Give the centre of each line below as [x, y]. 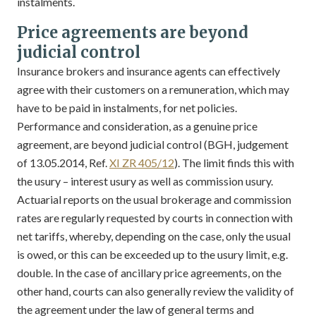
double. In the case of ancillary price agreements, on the [149, 273]
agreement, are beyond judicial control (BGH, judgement [153, 144]
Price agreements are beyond [133, 32]
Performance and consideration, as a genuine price [137, 126]
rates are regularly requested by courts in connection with [155, 218]
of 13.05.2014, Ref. [63, 163]
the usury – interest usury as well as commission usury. [145, 181]
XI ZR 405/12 [142, 163]
